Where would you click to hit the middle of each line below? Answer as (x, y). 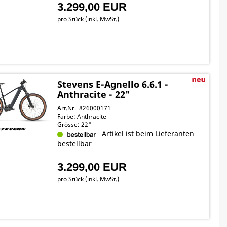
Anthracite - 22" (94, 94)
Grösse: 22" (74, 124)
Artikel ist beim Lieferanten (146, 134)
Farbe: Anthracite (82, 116)
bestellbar (75, 144)
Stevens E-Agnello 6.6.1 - (113, 84)
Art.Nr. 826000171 (84, 108)
